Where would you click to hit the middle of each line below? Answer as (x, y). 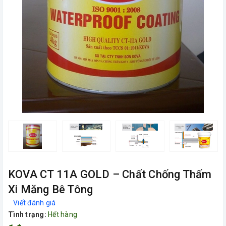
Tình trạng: (27, 214)
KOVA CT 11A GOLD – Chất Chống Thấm (110, 174)
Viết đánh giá (35, 203)
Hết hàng (63, 214)
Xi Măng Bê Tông (51, 189)
